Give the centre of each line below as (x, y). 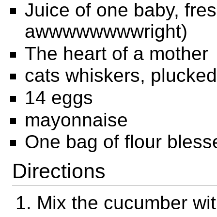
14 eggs (59, 98)
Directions (59, 171)
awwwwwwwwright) (106, 31)
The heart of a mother (116, 53)
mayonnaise (76, 120)
